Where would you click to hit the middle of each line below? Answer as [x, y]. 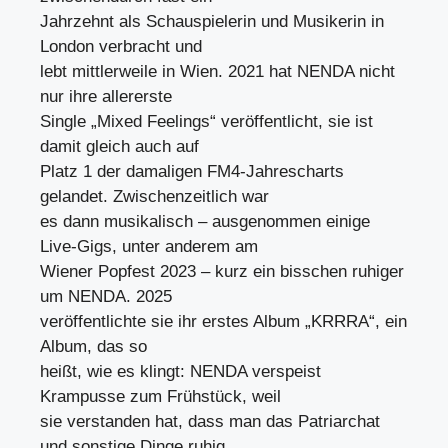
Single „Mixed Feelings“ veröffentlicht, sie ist [206, 121]
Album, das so [93, 346]
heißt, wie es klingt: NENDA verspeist [180, 371]
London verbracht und [121, 46]
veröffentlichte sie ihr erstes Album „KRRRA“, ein [223, 321]
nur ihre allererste [106, 96]
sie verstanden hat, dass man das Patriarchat [210, 421]
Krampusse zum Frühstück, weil [160, 396]
